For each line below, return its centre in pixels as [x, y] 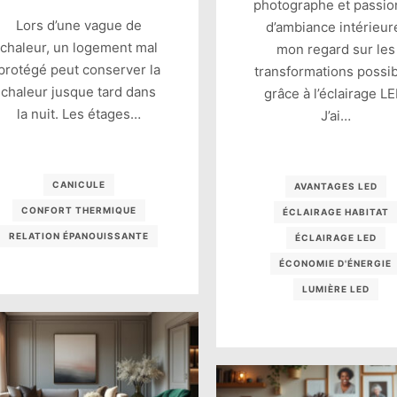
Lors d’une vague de [78, 26]
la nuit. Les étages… [78, 114]
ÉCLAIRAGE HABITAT [335, 212]
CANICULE [78, 185]
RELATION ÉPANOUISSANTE [78, 236]
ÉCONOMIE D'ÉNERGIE [336, 264]
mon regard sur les [335, 50]
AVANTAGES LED [335, 187]
